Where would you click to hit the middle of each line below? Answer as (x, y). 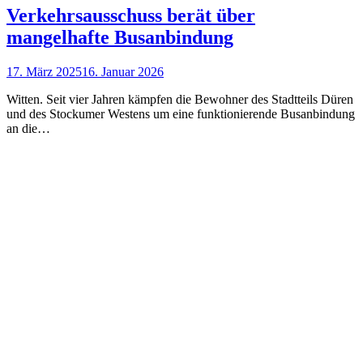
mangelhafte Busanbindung (120, 38)
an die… (28, 129)
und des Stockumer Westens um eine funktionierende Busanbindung (181, 114)
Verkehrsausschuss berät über (131, 16)
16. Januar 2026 (123, 72)
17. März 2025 (44, 72)
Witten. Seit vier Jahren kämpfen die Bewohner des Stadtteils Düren (180, 100)
